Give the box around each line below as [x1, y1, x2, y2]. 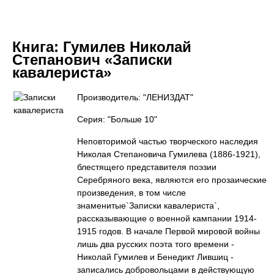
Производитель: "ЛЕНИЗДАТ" [77, 92, 193, 102]
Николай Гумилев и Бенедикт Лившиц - [77, 252, 234, 262]
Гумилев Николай [63, 39, 191, 55]
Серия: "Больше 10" [77, 114, 157, 124]
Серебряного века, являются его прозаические [77, 175, 267, 185]
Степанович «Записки [12, 51, 172, 68]
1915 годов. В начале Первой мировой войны [77, 226, 260, 236]
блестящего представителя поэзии [77, 162, 217, 172]
